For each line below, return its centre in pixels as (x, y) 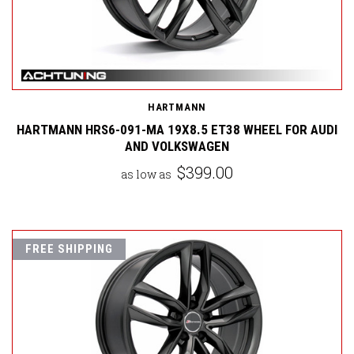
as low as (147, 175)
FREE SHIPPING (69, 249)
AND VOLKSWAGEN (177, 147)
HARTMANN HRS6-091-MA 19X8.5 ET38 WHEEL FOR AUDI (177, 130)
